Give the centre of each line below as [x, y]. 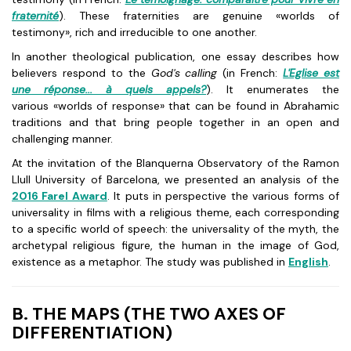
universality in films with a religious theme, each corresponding [175, 212]
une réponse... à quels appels [106, 89]
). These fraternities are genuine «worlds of [199, 16]
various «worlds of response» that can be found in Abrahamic [175, 106]
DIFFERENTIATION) [92, 333]
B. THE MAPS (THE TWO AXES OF [149, 314]
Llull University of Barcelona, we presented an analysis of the [175, 179]
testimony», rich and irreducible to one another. [134, 32]
